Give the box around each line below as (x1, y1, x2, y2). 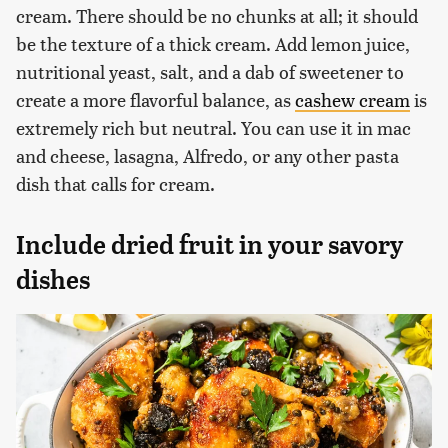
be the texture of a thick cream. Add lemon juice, (16, 31, 410, 57)
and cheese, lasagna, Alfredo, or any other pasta (16, 143, 399, 169)
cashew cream (295, 87, 410, 113)
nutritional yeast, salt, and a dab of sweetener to (16, 59, 404, 85)
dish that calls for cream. (16, 171, 215, 197)
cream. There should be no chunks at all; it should (16, 3, 418, 29)
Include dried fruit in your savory (16, 230, 403, 261)
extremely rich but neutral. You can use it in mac (16, 115, 411, 141)
